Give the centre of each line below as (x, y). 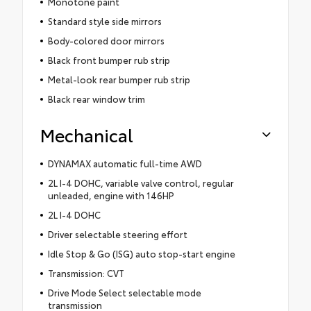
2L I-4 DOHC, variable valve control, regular (141, 182)
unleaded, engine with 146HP (111, 195)
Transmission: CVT (86, 272)
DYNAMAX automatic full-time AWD (125, 163)
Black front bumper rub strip (109, 59)
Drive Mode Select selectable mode (124, 292)
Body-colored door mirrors (106, 40)
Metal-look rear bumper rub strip (119, 79)
